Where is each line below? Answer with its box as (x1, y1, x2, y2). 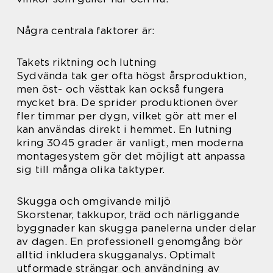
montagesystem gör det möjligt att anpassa (16, 150, 246, 163)
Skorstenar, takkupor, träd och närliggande (16, 208, 240, 221)
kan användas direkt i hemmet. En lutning (16, 123, 233, 136)
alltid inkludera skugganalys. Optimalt (16, 249, 216, 261)
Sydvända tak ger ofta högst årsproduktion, (16, 69, 247, 82)
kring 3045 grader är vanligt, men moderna (16, 136, 244, 149)
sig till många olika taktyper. (16, 163, 165, 176)
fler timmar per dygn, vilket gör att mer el (16, 110, 238, 122)
